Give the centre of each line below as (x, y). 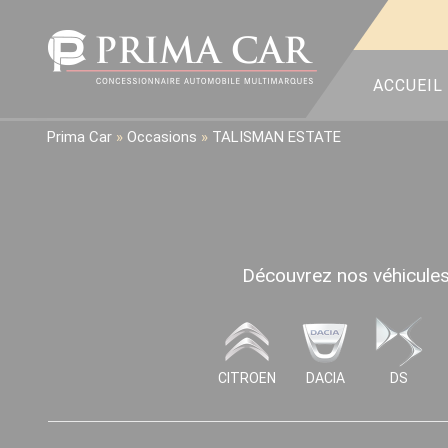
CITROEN (247, 378)
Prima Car (79, 137)
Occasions (162, 137)
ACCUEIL (408, 85)
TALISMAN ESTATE (276, 137)
